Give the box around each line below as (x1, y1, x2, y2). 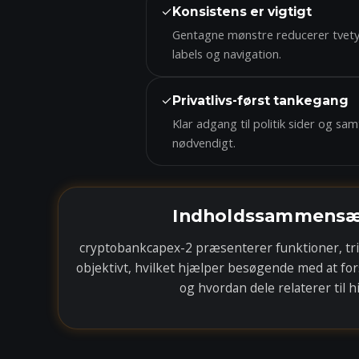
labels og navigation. (172, 46, 281, 62)
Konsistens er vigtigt (172, 4, 312, 19)
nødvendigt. (172, 135, 236, 151)
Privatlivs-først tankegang (172, 93, 349, 108)
